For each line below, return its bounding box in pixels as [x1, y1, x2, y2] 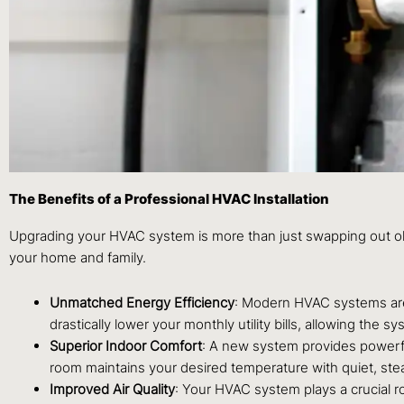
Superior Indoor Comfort [50, 337, 202, 355]
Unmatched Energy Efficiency [50, 294, 234, 312]
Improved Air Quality [50, 381, 175, 399]
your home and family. [9, 248, 146, 266]
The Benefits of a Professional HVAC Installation [9, 189, 329, 207]
